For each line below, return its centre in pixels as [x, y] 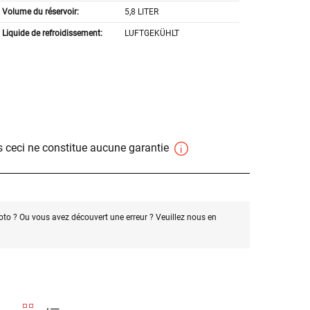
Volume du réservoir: [40, 12]
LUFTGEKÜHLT [152, 34]
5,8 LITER [142, 12]
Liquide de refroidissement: [52, 34]
